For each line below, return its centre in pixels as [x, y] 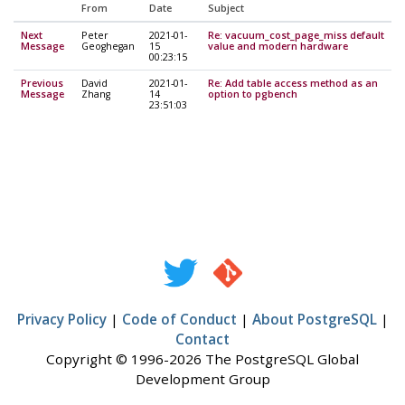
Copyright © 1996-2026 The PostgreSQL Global [202, 359]
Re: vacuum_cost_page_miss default [296, 35]
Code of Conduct [179, 320]
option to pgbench [253, 94]
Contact [202, 339]
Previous [42, 83]
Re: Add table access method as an [293, 83]
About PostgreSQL [314, 320]
